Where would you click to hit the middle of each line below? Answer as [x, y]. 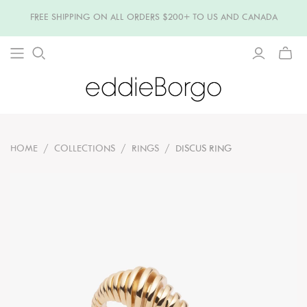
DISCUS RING [204, 149]
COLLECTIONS [85, 149]
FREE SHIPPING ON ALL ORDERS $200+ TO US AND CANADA [153, 18]
